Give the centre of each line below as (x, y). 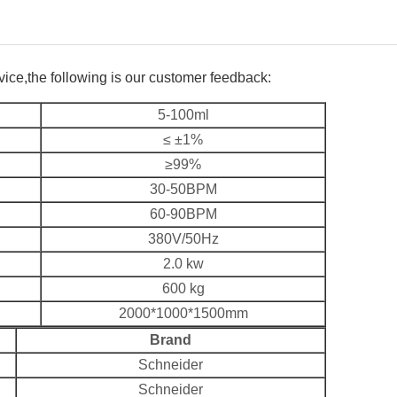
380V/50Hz (183, 238)
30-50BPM (183, 189)
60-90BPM (183, 214)
